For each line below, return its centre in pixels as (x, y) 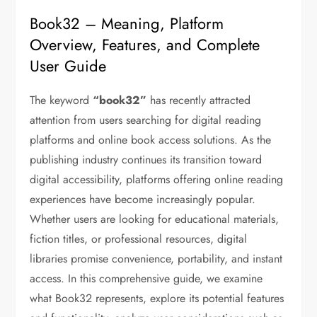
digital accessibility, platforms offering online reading (157, 180)
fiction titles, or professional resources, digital (139, 239)
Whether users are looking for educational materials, (155, 219)
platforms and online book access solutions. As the (151, 140)
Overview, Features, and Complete (145, 45)
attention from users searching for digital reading (146, 120)
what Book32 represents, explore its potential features (157, 299)
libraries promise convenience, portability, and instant (156, 259)
